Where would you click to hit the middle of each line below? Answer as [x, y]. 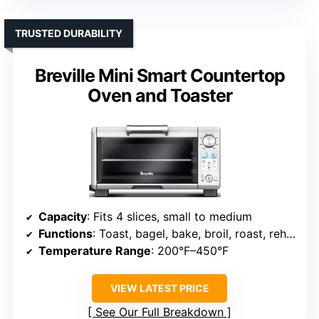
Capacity [63, 217]
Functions [66, 234]
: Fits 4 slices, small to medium [169, 217]
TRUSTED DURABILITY [69, 33]
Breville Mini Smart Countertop [159, 75]
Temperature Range [95, 251]
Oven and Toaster [159, 95]
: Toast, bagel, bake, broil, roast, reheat [189, 234]
